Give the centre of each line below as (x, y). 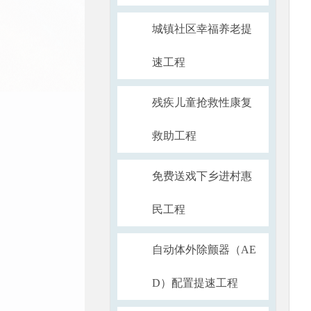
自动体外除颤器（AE (204, 250)
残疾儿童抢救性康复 (202, 102)
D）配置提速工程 (195, 283)
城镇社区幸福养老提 (202, 29)
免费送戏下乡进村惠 (202, 176)
